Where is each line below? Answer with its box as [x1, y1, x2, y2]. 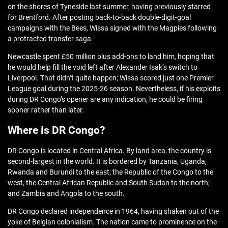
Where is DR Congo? [8, 124, 105, 137]
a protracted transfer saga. [8, 35, 93, 43]
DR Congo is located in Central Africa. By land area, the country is [8, 147, 211, 155]
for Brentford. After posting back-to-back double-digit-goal [8, 13, 191, 22]
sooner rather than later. [8, 106, 85, 115]
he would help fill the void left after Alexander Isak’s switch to [8, 63, 197, 72]
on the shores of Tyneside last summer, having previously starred [8, 3, 211, 11]
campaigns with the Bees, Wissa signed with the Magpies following [8, 24, 217, 33]
